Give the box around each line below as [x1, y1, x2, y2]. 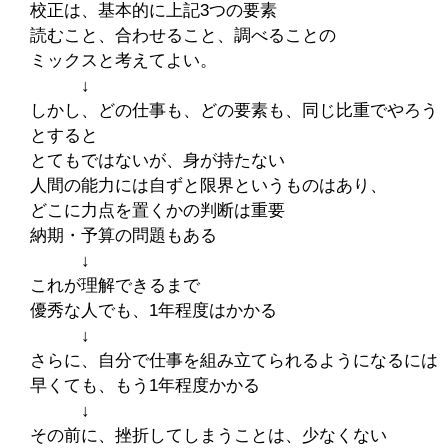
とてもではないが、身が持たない [29, 150, 285, 170]
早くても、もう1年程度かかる [29, 375, 260, 395]
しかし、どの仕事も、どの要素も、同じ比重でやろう [29, 100, 438, 120]
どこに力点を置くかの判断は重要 [29, 200, 285, 220]
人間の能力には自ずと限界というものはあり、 [29, 175, 387, 195]
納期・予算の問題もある [29, 225, 217, 245]
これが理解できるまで [29, 275, 200, 295]
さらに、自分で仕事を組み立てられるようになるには [29, 350, 438, 370]
